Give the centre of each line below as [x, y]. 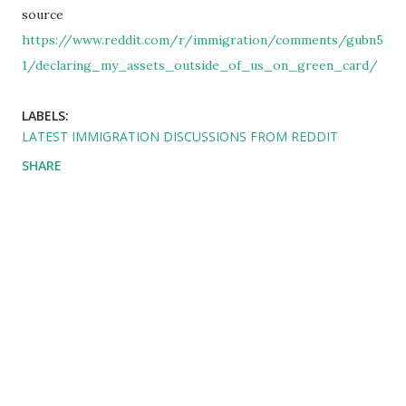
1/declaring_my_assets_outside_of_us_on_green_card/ [200, 66]
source [43, 15]
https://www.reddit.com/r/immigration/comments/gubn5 [203, 40]
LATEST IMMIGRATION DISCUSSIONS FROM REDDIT [180, 137]
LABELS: [45, 116]
